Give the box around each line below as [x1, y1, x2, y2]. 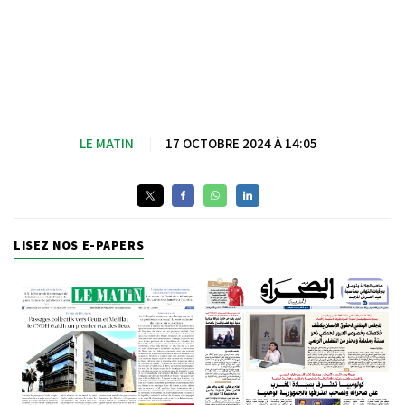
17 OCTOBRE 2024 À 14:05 [165, 134, 316, 152]
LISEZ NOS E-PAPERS [14, 236, 145, 253]
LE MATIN [80, 134, 134, 152]
